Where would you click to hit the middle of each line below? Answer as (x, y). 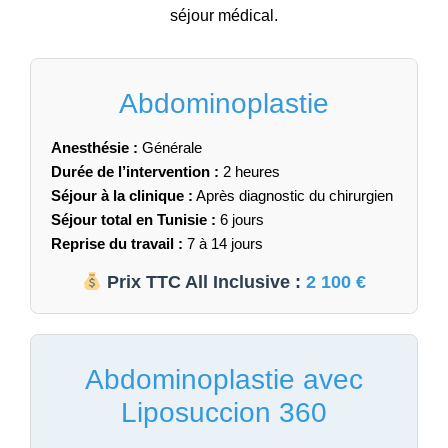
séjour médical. (224, 15)
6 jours (240, 219)
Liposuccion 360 (224, 412)
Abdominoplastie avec (224, 379)
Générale (170, 147)
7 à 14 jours (223, 243)
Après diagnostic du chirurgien (293, 195)
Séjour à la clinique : (122, 195)
